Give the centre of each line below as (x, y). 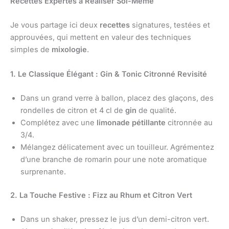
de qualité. (156, 110)
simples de (31, 50)
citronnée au (189, 123)
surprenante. (43, 172)
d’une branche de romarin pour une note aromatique (114, 159)
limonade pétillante (131, 123)
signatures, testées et (170, 25)
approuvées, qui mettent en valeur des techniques (101, 38)
